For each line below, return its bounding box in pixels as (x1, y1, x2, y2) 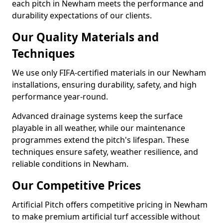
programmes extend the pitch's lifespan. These (12, 134, 189, 145)
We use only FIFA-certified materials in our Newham (12, 67, 206, 78)
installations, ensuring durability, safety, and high (12, 79, 197, 90)
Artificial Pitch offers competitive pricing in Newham (12, 199, 208, 210)
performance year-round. (12, 91, 108, 102)
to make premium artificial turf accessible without (12, 211, 200, 222)
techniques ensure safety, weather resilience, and (12, 146, 198, 157)
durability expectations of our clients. (12, 10, 152, 21)
